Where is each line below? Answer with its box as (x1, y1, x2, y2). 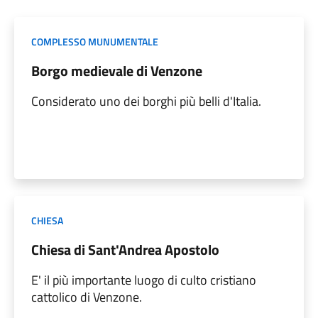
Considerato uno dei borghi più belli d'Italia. (31, 91, 261, 111)
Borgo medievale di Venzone (31, 59, 202, 82)
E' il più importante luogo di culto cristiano (31, 270, 256, 290)
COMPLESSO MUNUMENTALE (31, 33, 158, 49)
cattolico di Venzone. (31, 287, 142, 307)
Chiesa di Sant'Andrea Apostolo (31, 238, 219, 261)
